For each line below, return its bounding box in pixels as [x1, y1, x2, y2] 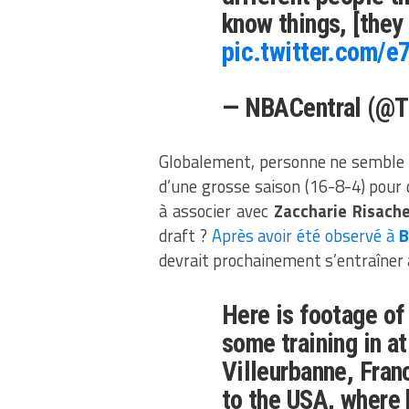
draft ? [159, 223, 212, 249]
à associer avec [159, 198, 275, 225]
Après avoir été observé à [211, 223, 399, 249]
